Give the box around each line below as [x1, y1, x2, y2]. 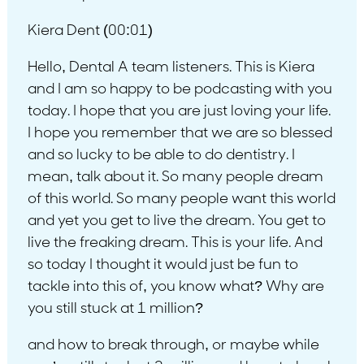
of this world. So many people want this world [27, 191, 336, 207]
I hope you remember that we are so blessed [27, 125, 332, 141]
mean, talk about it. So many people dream [27, 169, 323, 185]
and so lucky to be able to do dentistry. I [27, 147, 295, 163]
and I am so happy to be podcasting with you [27, 81, 332, 97]
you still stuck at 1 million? [27, 301, 203, 317]
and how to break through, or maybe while [27, 337, 319, 353]
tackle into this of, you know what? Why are [27, 279, 324, 295]
